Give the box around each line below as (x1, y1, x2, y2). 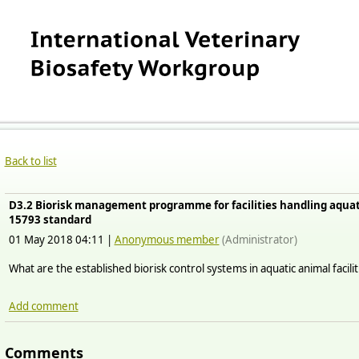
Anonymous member (114, 232, 220, 247)
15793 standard (8, 212, 91, 227)
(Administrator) (219, 232, 297, 247)
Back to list (4, 154, 57, 168)
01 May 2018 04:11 (8, 232, 104, 247)
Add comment (8, 298, 79, 313)
